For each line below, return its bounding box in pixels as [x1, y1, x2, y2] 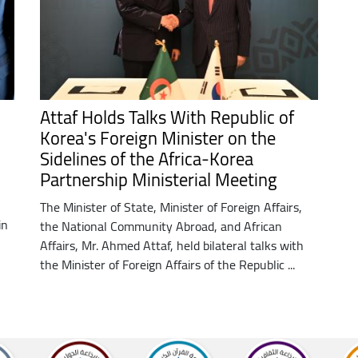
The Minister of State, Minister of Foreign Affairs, [39, 194, 302, 219]
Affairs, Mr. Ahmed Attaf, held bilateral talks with [39, 233, 304, 257]
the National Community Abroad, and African [39, 213, 282, 238]
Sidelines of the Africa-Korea [39, 141, 253, 176]
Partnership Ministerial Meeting [39, 162, 277, 197]
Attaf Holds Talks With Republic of [39, 100, 294, 134]
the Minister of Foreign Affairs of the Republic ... [39, 252, 295, 276]
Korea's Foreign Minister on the [39, 121, 276, 155]
